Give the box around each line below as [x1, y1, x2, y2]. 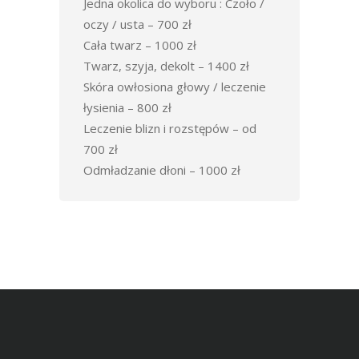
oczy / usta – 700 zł [83, 15, 192, 32]
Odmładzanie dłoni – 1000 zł [83, 161, 240, 178]
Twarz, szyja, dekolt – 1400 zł [83, 57, 249, 74]
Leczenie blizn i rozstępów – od [83, 119, 256, 136]
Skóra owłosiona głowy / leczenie [83, 78, 266, 95]
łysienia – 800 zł [83, 99, 171, 115]
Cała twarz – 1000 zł [83, 36, 196, 53]
